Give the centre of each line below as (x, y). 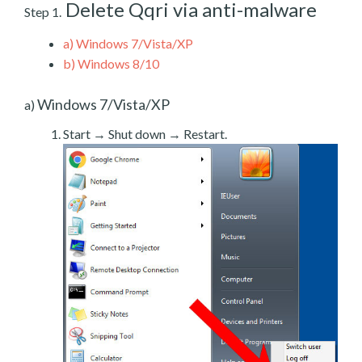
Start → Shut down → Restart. (145, 133)
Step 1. (43, 11)
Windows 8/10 (117, 63)
